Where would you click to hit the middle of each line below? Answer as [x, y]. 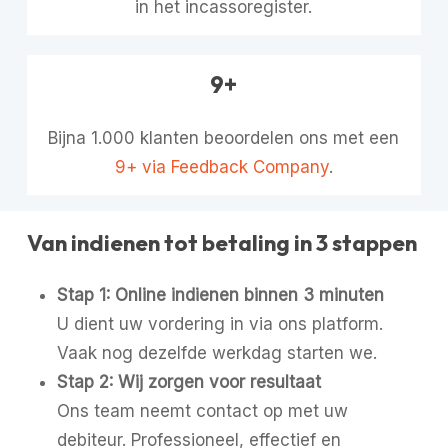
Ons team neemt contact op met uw [202, 410]
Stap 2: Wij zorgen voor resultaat [188, 381]
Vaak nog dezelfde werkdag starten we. [216, 352]
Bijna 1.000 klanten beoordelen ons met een [224, 137]
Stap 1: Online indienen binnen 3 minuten [220, 294]
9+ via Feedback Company [221, 166]
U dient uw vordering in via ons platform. [219, 323]
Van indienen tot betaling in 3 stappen [221, 242]
